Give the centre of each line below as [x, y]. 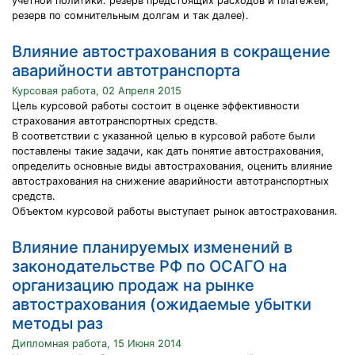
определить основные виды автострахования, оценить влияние [172, 166]
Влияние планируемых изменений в [152, 247]
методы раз [57, 323]
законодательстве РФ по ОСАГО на [149, 266]
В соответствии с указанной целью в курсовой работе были [164, 136]
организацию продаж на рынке [133, 285]
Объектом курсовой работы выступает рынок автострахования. [175, 211]
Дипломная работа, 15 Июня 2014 [97, 344]
